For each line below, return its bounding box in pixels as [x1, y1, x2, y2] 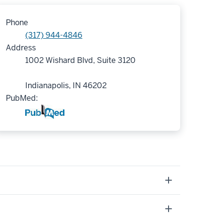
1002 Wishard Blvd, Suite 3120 [25, 55, 136, 65]
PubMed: [6, 93, 38, 103]
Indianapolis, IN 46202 [25, 80, 107, 91]
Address [6, 42, 36, 53]
